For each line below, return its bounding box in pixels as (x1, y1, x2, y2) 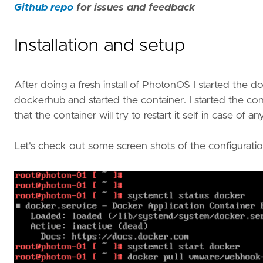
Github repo (14, 2, 73, 13)
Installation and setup (14, 37, 185, 55)
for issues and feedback (73, 2, 195, 13)
